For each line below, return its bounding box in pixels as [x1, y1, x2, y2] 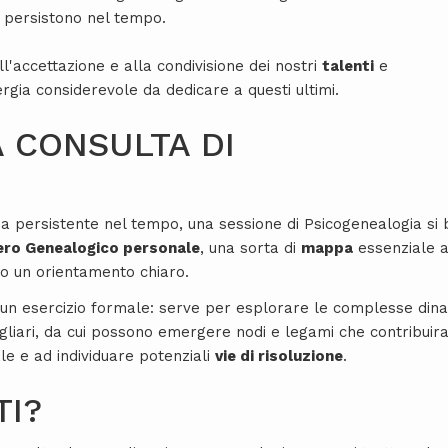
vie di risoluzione [215, 347, 343, 366]
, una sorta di [200, 239, 301, 258]
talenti [322, 57, 374, 76]
